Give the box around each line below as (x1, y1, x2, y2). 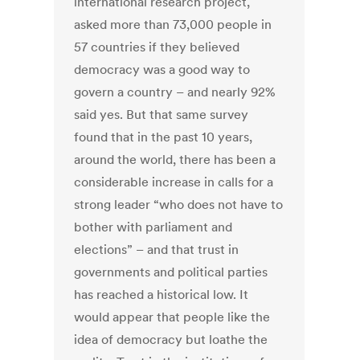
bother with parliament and (74, 219, 233, 235)
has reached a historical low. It (74, 286, 249, 303)
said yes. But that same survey (74, 106, 249, 123)
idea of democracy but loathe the (74, 331, 268, 348)
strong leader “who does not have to (74, 196, 284, 213)
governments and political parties (74, 264, 268, 280)
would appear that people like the (74, 309, 271, 325)
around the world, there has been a (74, 151, 276, 168)
